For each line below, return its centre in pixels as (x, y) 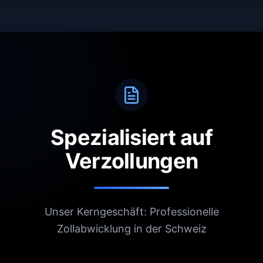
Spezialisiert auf (131, 137)
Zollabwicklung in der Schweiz (131, 228)
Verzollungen (131, 161)
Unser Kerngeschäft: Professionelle (131, 211)
